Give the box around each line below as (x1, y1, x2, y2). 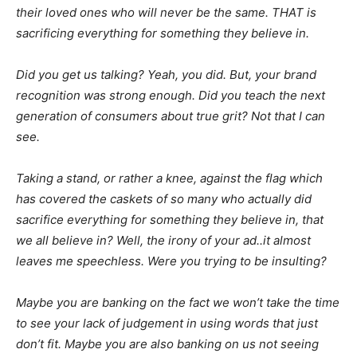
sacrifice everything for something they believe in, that (16, 211, 324, 227)
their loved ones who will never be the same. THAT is (16, 4, 316, 20)
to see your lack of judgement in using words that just (16, 315, 318, 331)
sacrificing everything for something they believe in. (16, 25, 309, 41)
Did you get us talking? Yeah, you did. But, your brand (16, 66, 316, 82)
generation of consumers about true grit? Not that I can (16, 108, 325, 124)
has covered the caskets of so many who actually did (16, 190, 312, 206)
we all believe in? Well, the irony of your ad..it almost (16, 232, 311, 248)
